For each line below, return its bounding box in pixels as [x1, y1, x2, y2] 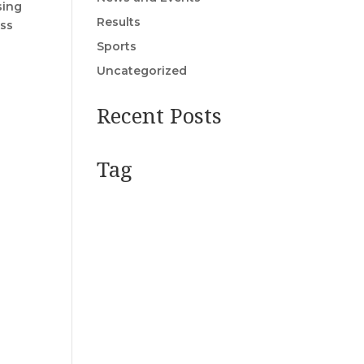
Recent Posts [97, 101, 223, 131]
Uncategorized [97, 63, 188, 79]
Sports [97, 39, 137, 54]
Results [97, 15, 141, 30]
